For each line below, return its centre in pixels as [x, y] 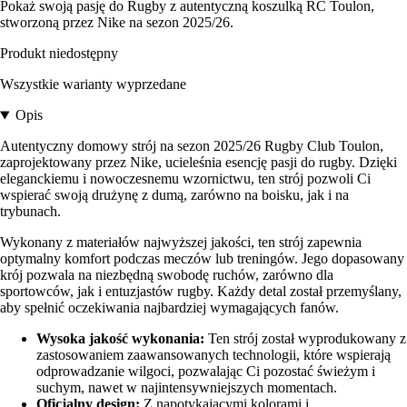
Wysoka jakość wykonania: [120, 339]
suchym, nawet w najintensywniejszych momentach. [187, 388]
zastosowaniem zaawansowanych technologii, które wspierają [213, 355]
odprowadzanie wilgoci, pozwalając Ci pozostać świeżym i [206, 372]
